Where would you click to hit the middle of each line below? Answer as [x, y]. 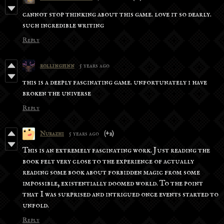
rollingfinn [57, 66]
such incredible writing [63, 26]
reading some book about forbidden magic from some [111, 173]
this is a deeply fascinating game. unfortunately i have [115, 83]
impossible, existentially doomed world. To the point [113, 184]
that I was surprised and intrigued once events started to [120, 195]
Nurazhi [52, 134]
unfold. [36, 206]
